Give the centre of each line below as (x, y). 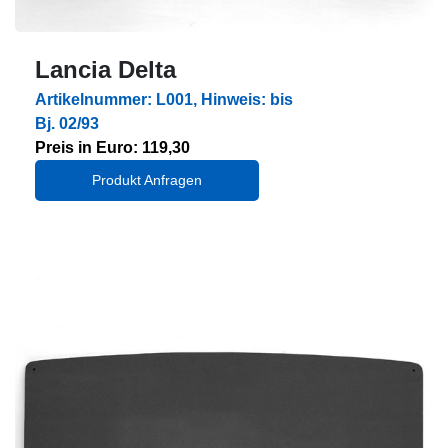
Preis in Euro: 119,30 (112, 147)
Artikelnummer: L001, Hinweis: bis (164, 99)
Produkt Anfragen (147, 179)
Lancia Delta (105, 69)
